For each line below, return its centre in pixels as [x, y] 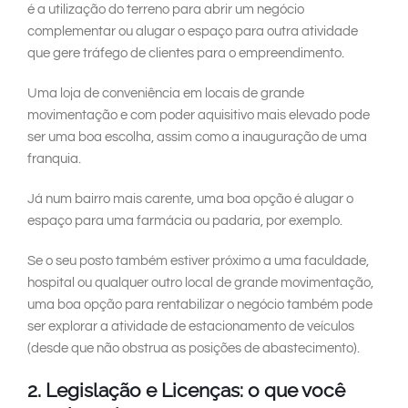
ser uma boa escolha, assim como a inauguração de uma [197, 138]
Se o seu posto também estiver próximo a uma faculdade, [198, 261]
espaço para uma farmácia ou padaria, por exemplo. [185, 221]
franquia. [54, 159]
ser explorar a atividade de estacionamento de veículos [191, 327]
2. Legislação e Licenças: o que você [186, 391]
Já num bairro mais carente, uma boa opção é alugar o [190, 199]
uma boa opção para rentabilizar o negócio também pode [200, 305]
